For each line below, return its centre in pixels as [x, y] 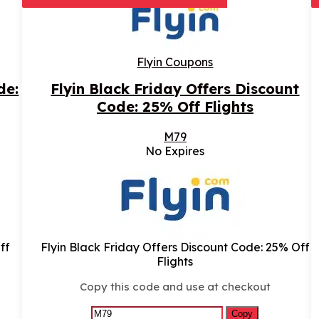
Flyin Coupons [175, 62]
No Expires [175, 151]
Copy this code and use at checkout [175, 287]
